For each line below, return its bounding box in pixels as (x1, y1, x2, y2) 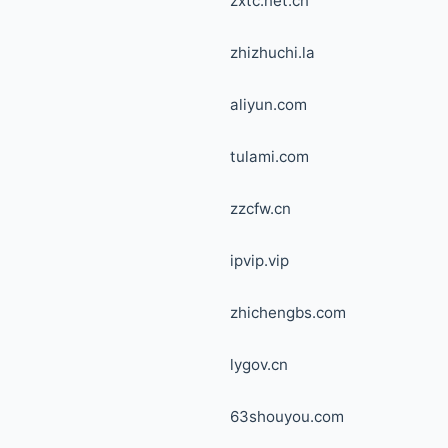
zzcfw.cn (230, 199, 291, 218)
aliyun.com (230, 95, 307, 114)
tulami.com (230, 147, 309, 166)
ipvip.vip (230, 251, 289, 270)
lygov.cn (230, 355, 288, 374)
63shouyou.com (230, 407, 344, 426)
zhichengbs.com (230, 303, 346, 322)
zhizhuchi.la (230, 43, 315, 62)
